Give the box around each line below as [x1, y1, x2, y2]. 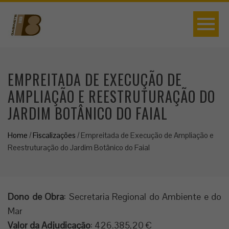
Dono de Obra [8, 191, 64, 202]
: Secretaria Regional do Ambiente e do [64, 191, 221, 202]
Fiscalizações [33, 130, 76, 140]
